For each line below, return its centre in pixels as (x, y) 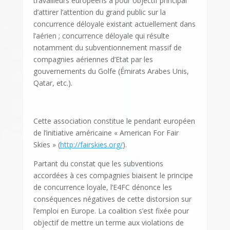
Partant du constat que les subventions (98, 164)
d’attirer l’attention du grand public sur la (99, 12)
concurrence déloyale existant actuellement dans (114, 24)
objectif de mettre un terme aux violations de (108, 223)
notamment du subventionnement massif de (107, 48)
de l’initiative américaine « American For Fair (106, 133)
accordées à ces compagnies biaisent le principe (113, 176)
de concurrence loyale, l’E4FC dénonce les (102, 187)
